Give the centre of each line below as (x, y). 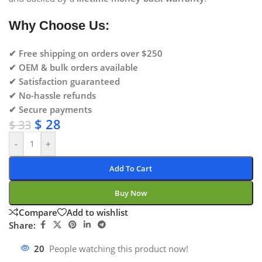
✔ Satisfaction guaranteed (64, 82)
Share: (22, 225)
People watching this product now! (119, 249)
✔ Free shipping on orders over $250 (86, 54)
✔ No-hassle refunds (52, 96)
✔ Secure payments (51, 110)
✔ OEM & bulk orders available (73, 68)
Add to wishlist (97, 212)
